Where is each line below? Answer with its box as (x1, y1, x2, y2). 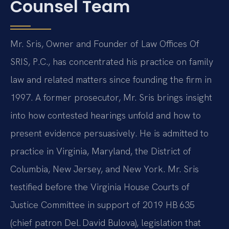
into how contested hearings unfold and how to (10, 109, 201, 122)
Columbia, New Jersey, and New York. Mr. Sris (10, 163, 199, 175)
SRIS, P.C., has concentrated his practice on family (10, 56, 213, 68)
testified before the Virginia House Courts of (10, 181, 190, 193)
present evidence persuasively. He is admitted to (10, 127, 209, 140)
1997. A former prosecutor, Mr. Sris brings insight (10, 91, 212, 104)
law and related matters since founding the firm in (10, 74, 212, 86)
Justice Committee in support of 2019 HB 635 (10, 199, 195, 211)
